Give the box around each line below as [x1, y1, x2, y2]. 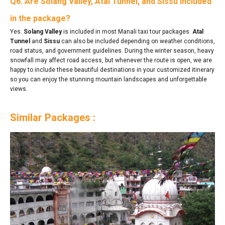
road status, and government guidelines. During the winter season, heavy [10, 47, 214, 54]
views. [10, 85, 28, 92]
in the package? [10, 13, 70, 23]
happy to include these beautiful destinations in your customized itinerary [10, 66, 214, 73]
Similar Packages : [10, 111, 95, 124]
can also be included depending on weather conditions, [60, 37, 215, 45]
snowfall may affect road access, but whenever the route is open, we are [10, 56, 212, 64]
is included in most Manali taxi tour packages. [62, 28, 192, 35]
